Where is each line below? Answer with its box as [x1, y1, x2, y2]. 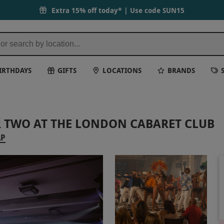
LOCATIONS [102, 65, 142, 75]
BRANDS [167, 65, 195, 75]
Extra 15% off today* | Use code [51, 5, 162, 15]
